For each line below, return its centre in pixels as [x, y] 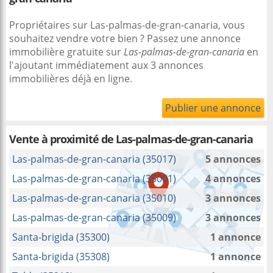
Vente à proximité [55, 139]
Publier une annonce [213, 108]
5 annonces [233, 159]
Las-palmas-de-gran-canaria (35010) [94, 198]
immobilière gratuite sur [66, 52]
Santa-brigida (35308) [61, 257]
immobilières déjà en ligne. [71, 79]
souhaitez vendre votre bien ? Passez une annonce [125, 38]
